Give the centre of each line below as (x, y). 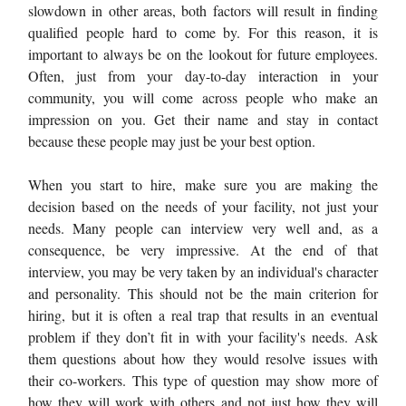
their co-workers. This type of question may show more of (203, 380)
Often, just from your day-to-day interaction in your (203, 75)
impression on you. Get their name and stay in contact (203, 119)
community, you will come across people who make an (203, 97)
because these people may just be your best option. (172, 140)
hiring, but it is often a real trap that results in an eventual (203, 314)
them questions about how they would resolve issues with (203, 358)
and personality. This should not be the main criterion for (203, 293)
